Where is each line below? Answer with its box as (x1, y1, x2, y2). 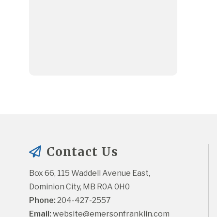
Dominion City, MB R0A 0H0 (29, 182, 130, 191)
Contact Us (43, 144, 118, 159)
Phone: (29, 196, 56, 205)
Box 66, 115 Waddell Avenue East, (29, 169, 150, 178)
